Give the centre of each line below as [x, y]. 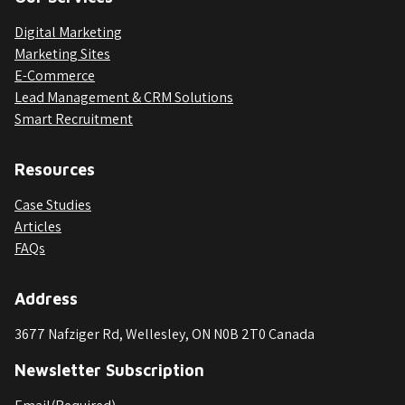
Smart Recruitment [74, 118]
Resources [55, 169]
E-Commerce [55, 75]
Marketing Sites [62, 53]
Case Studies [53, 204]
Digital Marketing [68, 32]
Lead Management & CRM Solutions [124, 97]
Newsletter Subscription [109, 370]
